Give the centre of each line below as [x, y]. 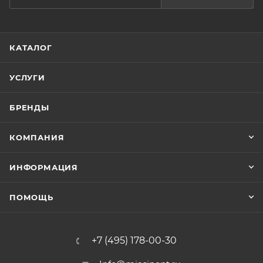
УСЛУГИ [27, 77]
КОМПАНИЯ [37, 137]
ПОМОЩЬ [31, 197]
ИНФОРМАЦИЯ [44, 167]
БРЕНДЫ [29, 107]
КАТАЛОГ [31, 48]
